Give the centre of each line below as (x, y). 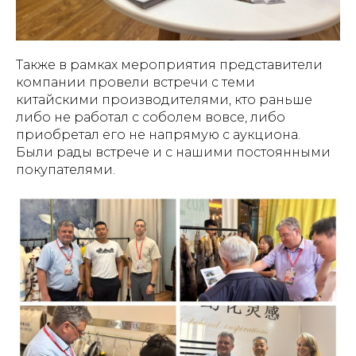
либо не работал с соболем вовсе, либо (151, 117)
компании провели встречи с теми (135, 82)
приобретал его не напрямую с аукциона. (158, 134)
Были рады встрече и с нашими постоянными (173, 152)
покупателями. (66, 169)
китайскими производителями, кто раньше (164, 99)
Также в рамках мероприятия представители (169, 64)
